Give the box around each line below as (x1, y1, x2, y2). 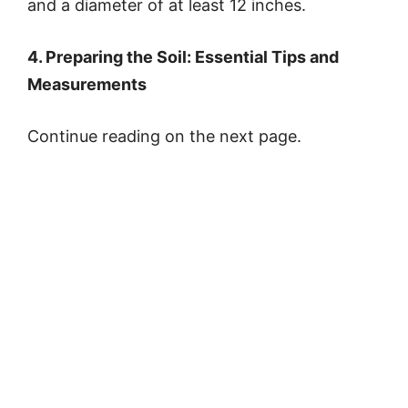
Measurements (27, 75, 147, 95)
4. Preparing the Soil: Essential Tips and (27, 47, 339, 67)
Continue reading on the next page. (27, 127, 301, 147)
